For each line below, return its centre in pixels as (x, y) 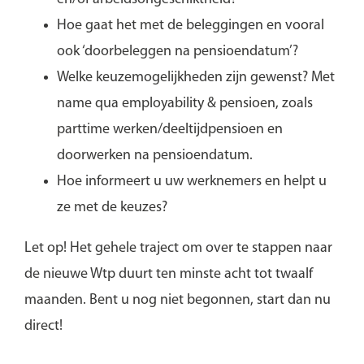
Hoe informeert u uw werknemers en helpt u (191, 181)
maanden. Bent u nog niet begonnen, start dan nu (177, 300)
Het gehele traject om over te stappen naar (199, 248)
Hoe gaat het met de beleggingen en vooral (190, 25)
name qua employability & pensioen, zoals (184, 103)
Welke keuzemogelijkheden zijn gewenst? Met (195, 77)
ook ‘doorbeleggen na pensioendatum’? (177, 51)
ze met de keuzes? (112, 207)
